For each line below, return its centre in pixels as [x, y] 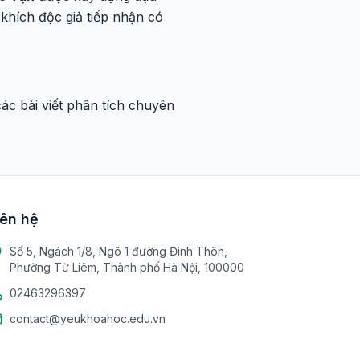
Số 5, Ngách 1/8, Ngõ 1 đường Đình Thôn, [119, 251]
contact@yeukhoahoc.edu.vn [88, 319]
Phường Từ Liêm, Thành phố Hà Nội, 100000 [127, 267]
